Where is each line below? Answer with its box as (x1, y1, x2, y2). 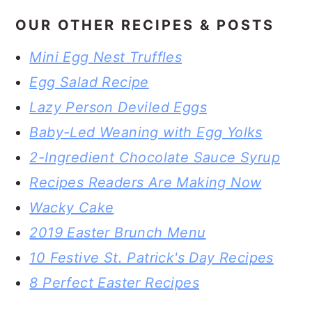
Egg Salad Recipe (29, 74, 149, 91)
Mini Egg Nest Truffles (29, 49, 182, 65)
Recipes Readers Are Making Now (29, 174, 262, 191)
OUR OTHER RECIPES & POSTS (15, 17, 275, 33)
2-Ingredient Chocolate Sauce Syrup (29, 149, 280, 166)
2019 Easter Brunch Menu (29, 224, 206, 241)
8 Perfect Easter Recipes (29, 274, 199, 291)
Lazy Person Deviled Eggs (29, 99, 207, 116)
